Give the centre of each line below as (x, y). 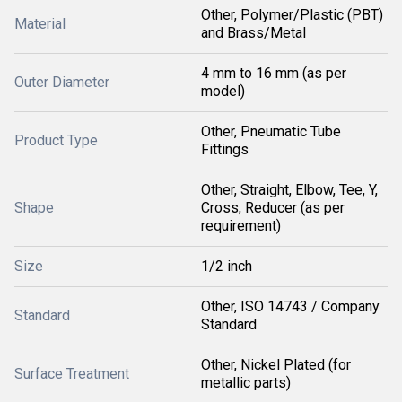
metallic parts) (246, 383)
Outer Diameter (62, 82)
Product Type (56, 140)
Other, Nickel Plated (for (276, 365)
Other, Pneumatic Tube (271, 131)
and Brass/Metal (253, 33)
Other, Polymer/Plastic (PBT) (292, 15)
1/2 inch (227, 266)
